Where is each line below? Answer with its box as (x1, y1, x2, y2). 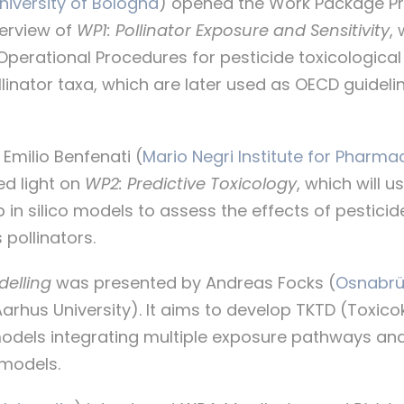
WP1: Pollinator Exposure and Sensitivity (77, 19, 390, 42)
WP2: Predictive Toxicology (85, 172, 297, 196)
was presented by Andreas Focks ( (51, 271, 335, 295)
